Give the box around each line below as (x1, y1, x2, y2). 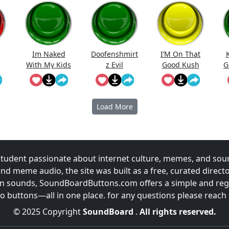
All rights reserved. (139, 206, 216, 218)
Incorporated (92, 71, 137, 81)
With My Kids (26, 60, 71, 70)
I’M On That (161, 49, 200, 59)
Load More (96, 102, 133, 112)
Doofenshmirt (91, 49, 138, 59)
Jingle (105, 81, 124, 91)
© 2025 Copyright (13, 206, 83, 218)
